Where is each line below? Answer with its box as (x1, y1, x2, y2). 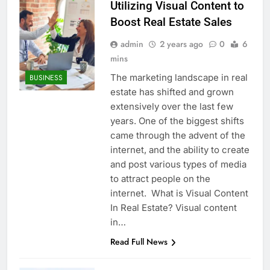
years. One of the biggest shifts (110, 115, 244, 127)
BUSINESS (30, 72, 63, 83)
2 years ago (159, 38, 203, 51)
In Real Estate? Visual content (110, 202, 237, 214)
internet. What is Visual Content (110, 187, 248, 199)
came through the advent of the (110, 130, 245, 142)
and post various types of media (110, 159, 246, 171)
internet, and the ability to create (110, 144, 250, 156)
